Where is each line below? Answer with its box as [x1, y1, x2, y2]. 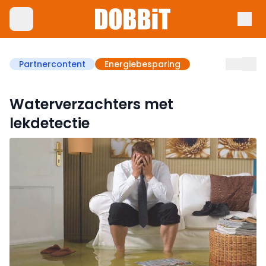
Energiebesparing [104, 58, 180, 70]
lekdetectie [9, 113, 90, 133]
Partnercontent [19, 58, 85, 70]
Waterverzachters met [9, 94, 173, 114]
